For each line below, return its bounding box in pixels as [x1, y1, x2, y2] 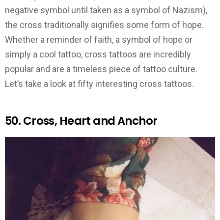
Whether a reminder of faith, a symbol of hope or [5, 34, 192, 45]
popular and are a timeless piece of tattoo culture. [5, 64, 197, 75]
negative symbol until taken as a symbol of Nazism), [5, 5, 207, 16]
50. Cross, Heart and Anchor [5, 113, 158, 129]
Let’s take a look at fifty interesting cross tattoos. [5, 79, 194, 89]
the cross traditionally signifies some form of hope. [5, 20, 204, 30]
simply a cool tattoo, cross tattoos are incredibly [5, 49, 191, 60]
